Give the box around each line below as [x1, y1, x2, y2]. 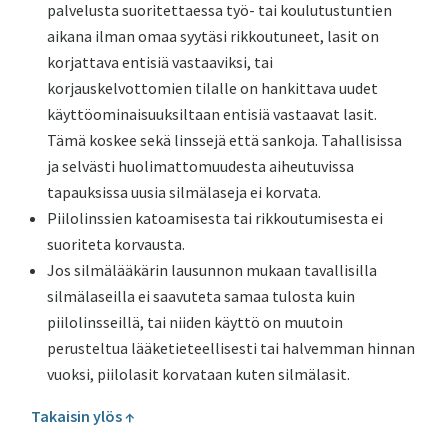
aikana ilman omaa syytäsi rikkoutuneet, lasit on [47, 26, 380, 46]
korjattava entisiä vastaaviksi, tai [47, 52, 274, 72]
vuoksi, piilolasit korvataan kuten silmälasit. [47, 364, 351, 384]
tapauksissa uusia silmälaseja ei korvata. [47, 182, 322, 202]
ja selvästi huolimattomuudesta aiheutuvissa [47, 156, 355, 176]
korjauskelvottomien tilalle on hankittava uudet [47, 78, 379, 98]
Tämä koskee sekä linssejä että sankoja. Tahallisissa [47, 130, 403, 150]
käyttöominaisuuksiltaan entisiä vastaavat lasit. [47, 104, 378, 124]
